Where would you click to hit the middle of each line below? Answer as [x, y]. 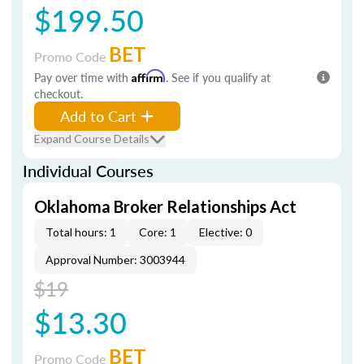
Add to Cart [98, 116]
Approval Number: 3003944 [115, 260]
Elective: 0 [225, 232]
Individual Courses [88, 171]
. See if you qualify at [218, 77]
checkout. [58, 93]
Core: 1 [158, 232]
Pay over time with [83, 77]
